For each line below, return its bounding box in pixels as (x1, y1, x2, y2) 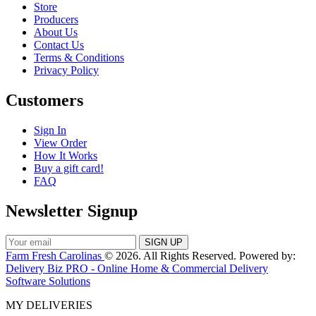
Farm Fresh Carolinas (6, 249, 104, 262)
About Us (34, 26, 78, 39)
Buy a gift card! (34, 162, 104, 175)
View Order (34, 137, 87, 150)
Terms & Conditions (34, 51, 124, 64)
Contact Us (34, 39, 84, 51)
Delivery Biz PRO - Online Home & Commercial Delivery (6, 262, 268, 274)
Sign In (34, 124, 66, 137)
